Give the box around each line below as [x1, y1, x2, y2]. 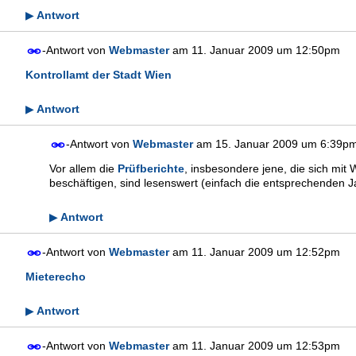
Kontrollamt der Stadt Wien [25, 68, 172, 82]
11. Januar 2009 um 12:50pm [192, 44, 340, 57]
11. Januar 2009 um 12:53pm [192, 339, 340, 352]
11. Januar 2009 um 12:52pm [192, 245, 340, 258]
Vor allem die [49, 161, 118, 175]
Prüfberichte [118, 161, 184, 175]
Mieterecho [25, 269, 86, 283]
